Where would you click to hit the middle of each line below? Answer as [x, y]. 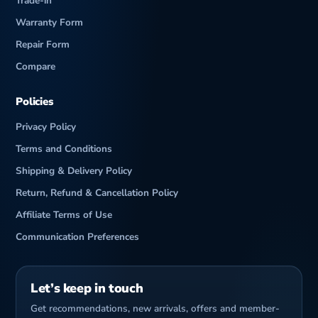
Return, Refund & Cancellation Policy [97, 193]
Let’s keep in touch [87, 288]
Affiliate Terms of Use [64, 215]
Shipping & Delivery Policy [74, 171]
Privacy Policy [46, 127]
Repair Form [43, 44]
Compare [35, 66]
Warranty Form [49, 22]
